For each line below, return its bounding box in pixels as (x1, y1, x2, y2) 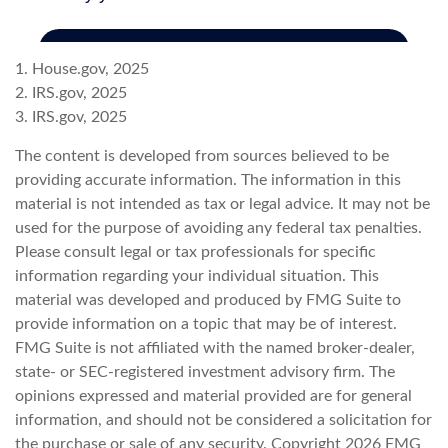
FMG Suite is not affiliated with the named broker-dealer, (15, 340, 415, 357)
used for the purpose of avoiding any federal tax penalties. (15, 220, 422, 237)
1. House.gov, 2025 (15, 61, 149, 78)
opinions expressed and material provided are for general (15, 388, 412, 405)
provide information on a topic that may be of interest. (15, 316, 397, 333)
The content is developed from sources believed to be (15, 148, 389, 165)
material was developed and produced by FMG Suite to (15, 292, 401, 309)
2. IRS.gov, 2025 (15, 85, 127, 102)
